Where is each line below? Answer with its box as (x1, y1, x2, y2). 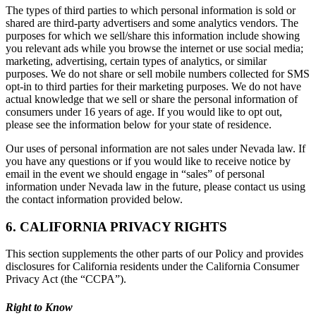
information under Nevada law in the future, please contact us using (6, 180, 305, 193)
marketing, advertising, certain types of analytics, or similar (6, 54, 267, 67)
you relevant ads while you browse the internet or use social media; (6, 42, 303, 54)
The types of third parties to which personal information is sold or (6, 4, 296, 16)
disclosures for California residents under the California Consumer (6, 260, 299, 273)
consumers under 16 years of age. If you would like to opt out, (6, 105, 282, 118)
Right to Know (6, 300, 73, 313)
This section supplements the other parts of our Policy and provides (6, 248, 303, 260)
